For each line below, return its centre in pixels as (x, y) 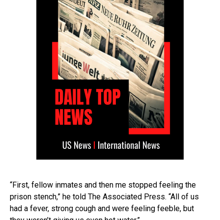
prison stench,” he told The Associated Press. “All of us (104, 197)
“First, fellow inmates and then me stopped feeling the (103, 185)
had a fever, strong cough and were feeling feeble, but (102, 209)
